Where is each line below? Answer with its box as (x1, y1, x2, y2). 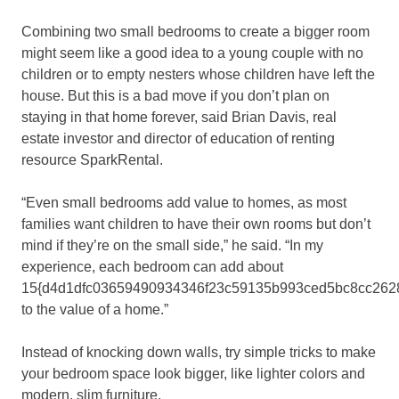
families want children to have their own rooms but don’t (21, 216, 370, 232)
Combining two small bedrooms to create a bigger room (21, 24, 370, 40)
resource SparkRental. (21, 152, 163, 168)
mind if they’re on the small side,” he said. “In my (21, 238, 323, 254)
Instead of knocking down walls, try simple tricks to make (21, 345, 376, 361)
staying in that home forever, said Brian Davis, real (21, 110, 337, 126)
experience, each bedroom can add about (21, 259, 283, 275)
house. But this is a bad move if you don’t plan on (21, 88, 330, 104)
